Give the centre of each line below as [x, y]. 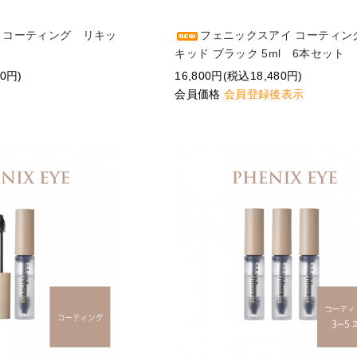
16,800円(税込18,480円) [239, 76]
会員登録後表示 [264, 94]
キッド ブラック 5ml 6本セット [260, 54]
